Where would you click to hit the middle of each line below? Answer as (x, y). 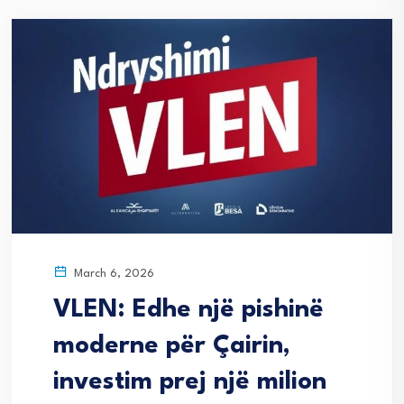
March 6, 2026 (112, 273)
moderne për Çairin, (172, 346)
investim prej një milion (190, 382)
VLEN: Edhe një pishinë (188, 310)
